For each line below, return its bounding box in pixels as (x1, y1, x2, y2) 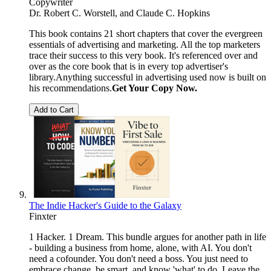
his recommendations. (29, 82, 112, 93)
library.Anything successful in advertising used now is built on (29, 71, 266, 82)
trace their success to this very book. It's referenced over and (29, 50, 258, 60)
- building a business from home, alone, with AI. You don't (29, 242, 252, 253)
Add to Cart (34, 105, 74, 114)
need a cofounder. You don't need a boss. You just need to (29, 253, 248, 264)
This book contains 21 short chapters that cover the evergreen (29, 28, 263, 39)
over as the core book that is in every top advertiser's (29, 60, 228, 71)
